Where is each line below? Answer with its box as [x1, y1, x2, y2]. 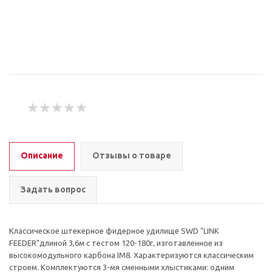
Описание [21, 151, 63, 160]
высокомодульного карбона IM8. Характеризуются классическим [9, 251, 254, 259]
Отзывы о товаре [92, 151, 171, 160]
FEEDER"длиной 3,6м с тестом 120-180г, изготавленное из [9, 239, 223, 247]
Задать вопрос [21, 185, 86, 194]
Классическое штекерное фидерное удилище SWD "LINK [9, 226, 219, 235]
